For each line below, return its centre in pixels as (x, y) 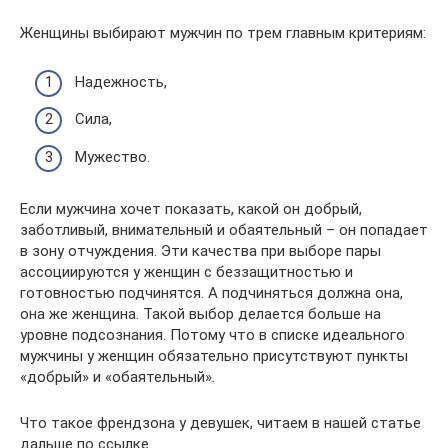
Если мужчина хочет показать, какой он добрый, (191, 208)
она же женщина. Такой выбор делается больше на (200, 313)
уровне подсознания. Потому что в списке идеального (212, 334)
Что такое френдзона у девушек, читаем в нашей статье (220, 422)
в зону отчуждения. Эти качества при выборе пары (200, 250)
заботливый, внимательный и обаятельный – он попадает (224, 229)
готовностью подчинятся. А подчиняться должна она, (211, 292)
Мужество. (112, 156)
